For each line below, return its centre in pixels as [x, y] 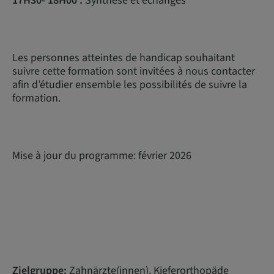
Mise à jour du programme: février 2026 [102, 156]
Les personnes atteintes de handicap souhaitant [124, 58]
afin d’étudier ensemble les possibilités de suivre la [130, 85]
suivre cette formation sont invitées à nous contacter [134, 71]
